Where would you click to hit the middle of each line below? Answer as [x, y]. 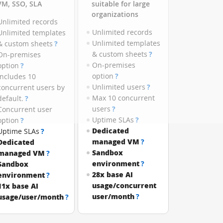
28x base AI [113, 174]
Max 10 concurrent [124, 98]
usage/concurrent [124, 185]
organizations [115, 14]
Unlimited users [119, 87]
